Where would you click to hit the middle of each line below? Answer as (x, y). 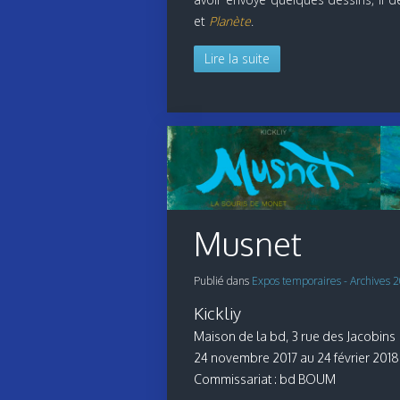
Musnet (248, 244)
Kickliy (217, 313)
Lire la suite (237, 59)
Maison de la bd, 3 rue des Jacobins (295, 337)
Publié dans (223, 281)
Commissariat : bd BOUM (265, 379)
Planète (230, 21)
